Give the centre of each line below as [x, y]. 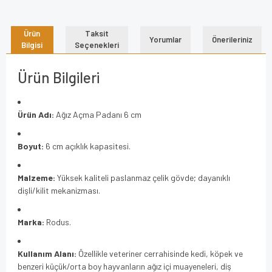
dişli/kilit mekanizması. [59, 190]
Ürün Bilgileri [59, 77]
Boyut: [31, 146]
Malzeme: [36, 177]
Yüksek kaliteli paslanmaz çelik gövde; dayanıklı [143, 177]
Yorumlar [165, 39]
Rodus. [58, 222]
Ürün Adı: [36, 114]
